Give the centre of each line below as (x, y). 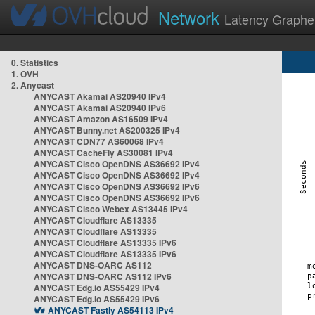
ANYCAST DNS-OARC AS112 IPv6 (103, 276)
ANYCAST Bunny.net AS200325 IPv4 (107, 130)
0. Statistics (35, 63)
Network (191, 17)
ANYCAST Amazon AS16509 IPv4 (101, 119)
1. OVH (25, 74)
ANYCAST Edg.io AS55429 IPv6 (97, 299)
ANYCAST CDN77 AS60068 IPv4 (99, 141)
